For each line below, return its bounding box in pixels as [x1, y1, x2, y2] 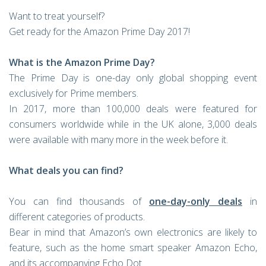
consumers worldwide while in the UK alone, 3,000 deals [9, 118, 257, 131]
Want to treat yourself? [9, 9, 104, 23]
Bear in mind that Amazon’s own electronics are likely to [9, 226, 257, 239]
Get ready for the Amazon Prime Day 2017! [9, 25, 190, 38]
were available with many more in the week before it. [9, 133, 228, 146]
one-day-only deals [149, 195, 242, 208]
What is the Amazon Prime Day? [9, 56, 155, 69]
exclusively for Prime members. [9, 87, 138, 100]
